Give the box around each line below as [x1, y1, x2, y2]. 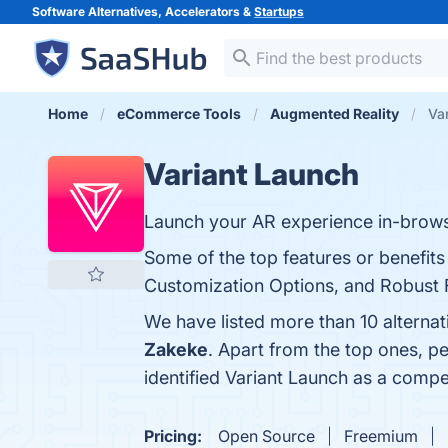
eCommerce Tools [117, 105, 241, 122]
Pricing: [144, 426, 202, 446]
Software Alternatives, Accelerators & [32, 4, 254, 19]
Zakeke [144, 339, 208, 360]
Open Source [218, 426, 315, 446]
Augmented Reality [270, 105, 399, 122]
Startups [254, 4, 304, 19]
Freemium [344, 426, 418, 446]
